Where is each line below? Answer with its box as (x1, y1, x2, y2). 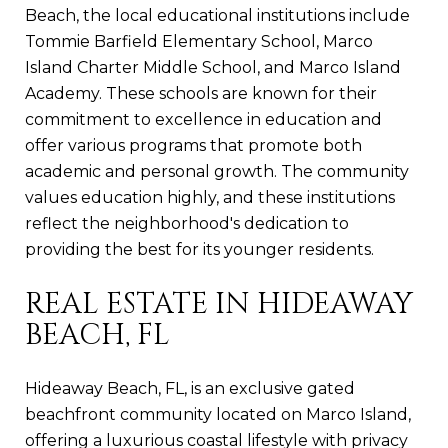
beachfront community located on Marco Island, (25, 404, 411, 424)
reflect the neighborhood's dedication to (25, 213, 349, 233)
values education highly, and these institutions (25, 187, 395, 207)
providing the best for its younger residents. (25, 239, 374, 259)
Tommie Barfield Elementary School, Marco (25, 31, 373, 51)
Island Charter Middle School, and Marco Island (25, 57, 401, 77)
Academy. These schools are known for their (25, 83, 377, 103)
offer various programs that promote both (25, 135, 362, 155)
